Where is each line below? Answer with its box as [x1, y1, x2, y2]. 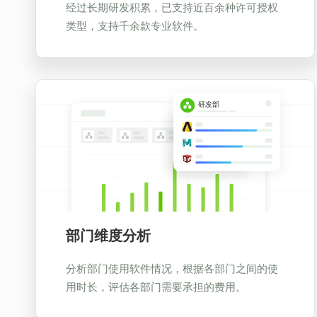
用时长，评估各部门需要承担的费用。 [66, 279, 246, 294]
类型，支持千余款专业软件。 [66, 18, 204, 33]
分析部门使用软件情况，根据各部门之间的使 [66, 260, 278, 275]
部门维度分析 [66, 224, 151, 245]
